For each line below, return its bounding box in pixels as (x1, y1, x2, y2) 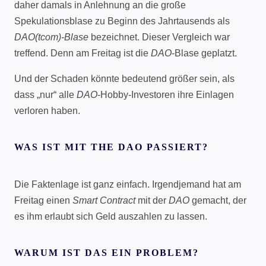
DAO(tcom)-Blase (14, 31, 88, 42)
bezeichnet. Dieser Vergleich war (88, 31, 230, 42)
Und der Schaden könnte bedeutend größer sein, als (14, 73, 235, 84)
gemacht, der (189, 195, 246, 205)
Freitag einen (14, 195, 72, 205)
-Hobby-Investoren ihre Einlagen (97, 89, 234, 100)
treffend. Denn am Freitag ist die (14, 47, 151, 58)
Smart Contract (72, 195, 135, 205)
